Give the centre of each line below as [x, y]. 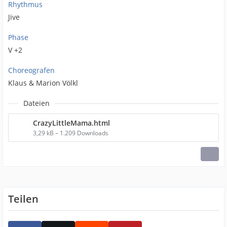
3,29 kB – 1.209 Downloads [71, 133]
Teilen [23, 199]
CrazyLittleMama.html [71, 123]
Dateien [36, 103]
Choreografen [31, 70]
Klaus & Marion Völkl [43, 83]
